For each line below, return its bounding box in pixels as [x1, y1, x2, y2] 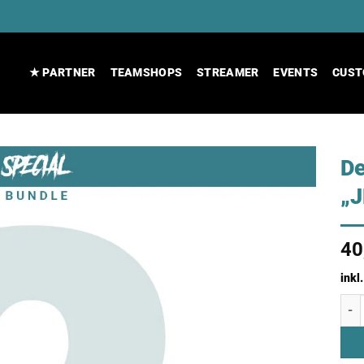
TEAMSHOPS [110, 66, 183, 80]
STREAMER [197, 66, 259, 80]
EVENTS [273, 66, 318, 80]
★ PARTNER [28, 66, 96, 80]
